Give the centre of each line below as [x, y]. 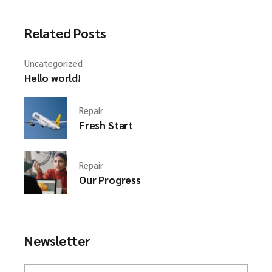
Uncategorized [53, 63]
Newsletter [57, 240]
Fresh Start [106, 125]
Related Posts [66, 32]
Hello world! [53, 77]
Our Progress [110, 179]
